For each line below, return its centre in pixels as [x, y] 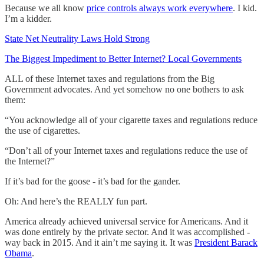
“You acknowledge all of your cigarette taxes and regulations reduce [131, 120]
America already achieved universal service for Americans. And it [126, 221]
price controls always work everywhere [160, 8]
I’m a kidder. [28, 18]
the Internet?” [30, 161]
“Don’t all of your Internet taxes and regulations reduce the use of [126, 150]
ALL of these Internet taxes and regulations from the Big [110, 78]
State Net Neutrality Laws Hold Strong [77, 38]
